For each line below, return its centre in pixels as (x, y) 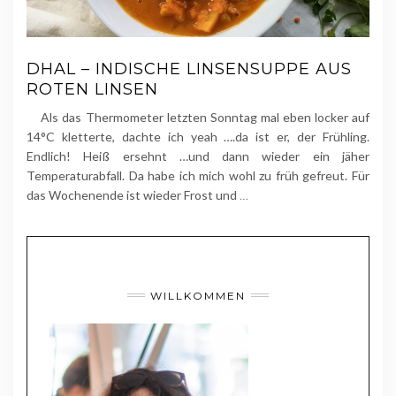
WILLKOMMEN (198, 295)
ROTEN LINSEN (92, 89)
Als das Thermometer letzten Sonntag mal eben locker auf (198, 117)
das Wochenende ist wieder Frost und (133, 194)
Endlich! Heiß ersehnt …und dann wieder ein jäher (198, 156)
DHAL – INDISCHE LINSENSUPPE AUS (189, 69)
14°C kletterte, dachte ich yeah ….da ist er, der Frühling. (198, 136)
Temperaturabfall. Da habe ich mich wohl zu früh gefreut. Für (198, 175)
